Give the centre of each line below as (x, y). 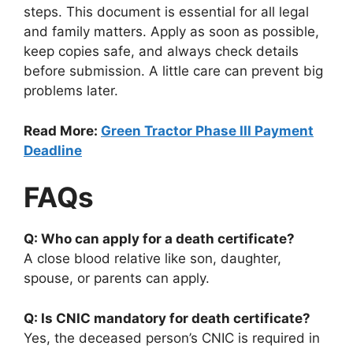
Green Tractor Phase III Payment (207, 130)
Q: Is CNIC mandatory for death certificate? (167, 318)
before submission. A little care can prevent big (173, 71)
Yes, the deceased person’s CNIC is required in (172, 338)
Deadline (53, 150)
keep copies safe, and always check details (161, 52)
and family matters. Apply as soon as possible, (171, 32)
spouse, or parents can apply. (117, 279)
